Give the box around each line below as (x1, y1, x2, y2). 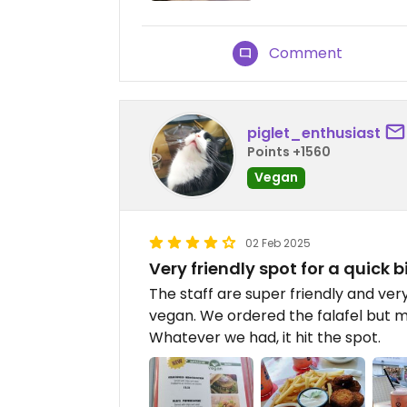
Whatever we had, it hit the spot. (149, 327, 381, 349)
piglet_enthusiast (247, 122, 381, 144)
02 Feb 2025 (245, 235, 311, 252)
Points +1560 (247, 142, 331, 161)
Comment (269, 43, 343, 65)
